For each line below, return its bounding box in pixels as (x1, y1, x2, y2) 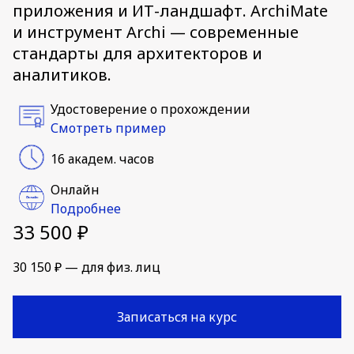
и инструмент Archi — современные (13, 21, 299, 43)
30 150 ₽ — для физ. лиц (13, 258, 160, 276)
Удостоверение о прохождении (51, 100, 250, 118)
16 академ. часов (51, 149, 154, 168)
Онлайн (51, 180, 100, 198)
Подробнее (51, 199, 121, 217)
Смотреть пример (51, 119, 166, 137)
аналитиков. (13, 64, 111, 85)
